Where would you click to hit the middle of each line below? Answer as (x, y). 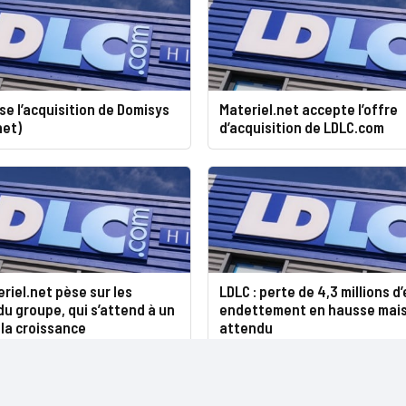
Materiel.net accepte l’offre (308, 108)
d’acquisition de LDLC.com (301, 126)
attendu (246, 328)
